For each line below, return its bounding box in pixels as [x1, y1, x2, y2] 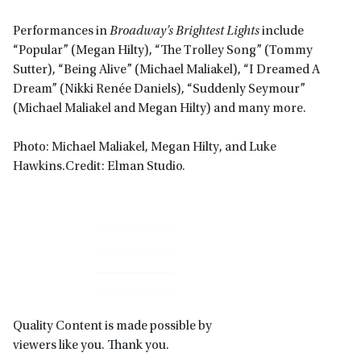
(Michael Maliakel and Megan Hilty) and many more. [13, 102, 311, 116]
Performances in [13, 25, 110, 39]
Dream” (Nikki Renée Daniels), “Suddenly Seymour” [13, 83, 305, 97]
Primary [12, 230, 78, 251]
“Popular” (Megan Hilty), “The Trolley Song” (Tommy [13, 44, 313, 58]
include [262, 25, 304, 39]
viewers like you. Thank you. [13, 338, 169, 352]
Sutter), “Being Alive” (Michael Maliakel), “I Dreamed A [13, 64, 320, 77]
